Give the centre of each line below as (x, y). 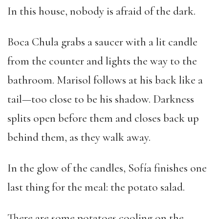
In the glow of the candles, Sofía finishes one (107, 168)
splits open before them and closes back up (103, 118)
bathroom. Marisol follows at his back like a (105, 80)
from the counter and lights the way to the (102, 61)
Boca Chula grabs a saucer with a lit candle (102, 42)
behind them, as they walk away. (79, 137)
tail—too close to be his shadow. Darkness (101, 99)
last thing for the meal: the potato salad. (96, 187)
